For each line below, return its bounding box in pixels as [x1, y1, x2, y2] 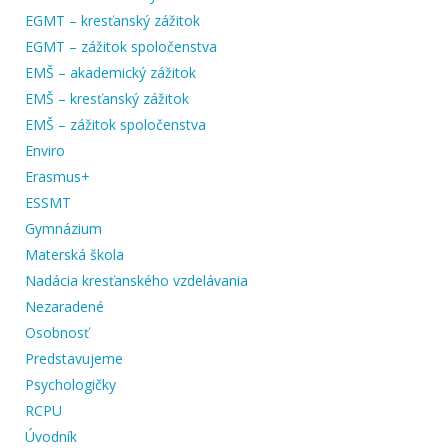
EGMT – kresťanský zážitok [25, 10, 200, 30]
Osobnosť [25, 322, 89, 342]
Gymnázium [25, 218, 102, 238]
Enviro [25, 140, 65, 160]
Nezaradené [25, 296, 104, 316]
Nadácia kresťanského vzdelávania [25, 270, 248, 290]
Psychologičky [25, 374, 116, 394]
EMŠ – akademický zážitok [25, 62, 196, 82]
